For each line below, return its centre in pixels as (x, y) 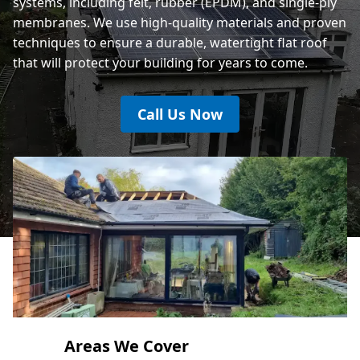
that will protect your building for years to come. (160, 62)
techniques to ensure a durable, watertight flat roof (170, 42)
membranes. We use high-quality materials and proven (180, 22)
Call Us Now (180, 114)
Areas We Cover (127, 346)
